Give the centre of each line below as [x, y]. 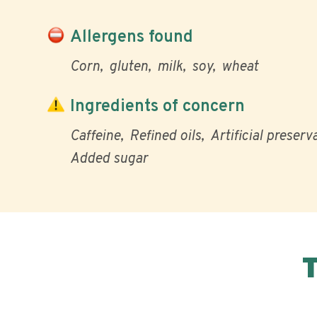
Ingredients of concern [157, 106]
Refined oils [165, 137]
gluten [128, 67]
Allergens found [132, 37]
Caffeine [95, 137]
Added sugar [109, 159]
